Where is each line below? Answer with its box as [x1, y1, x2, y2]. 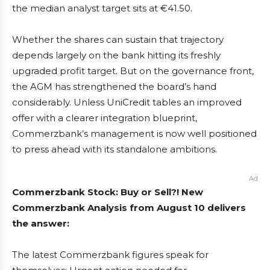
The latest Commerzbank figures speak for [12, 249, 209, 261]
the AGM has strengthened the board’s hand [12, 81, 216, 93]
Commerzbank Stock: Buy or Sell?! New [12, 186, 203, 198]
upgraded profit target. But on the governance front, [12, 65, 254, 77]
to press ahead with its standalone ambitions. [12, 143, 217, 155]
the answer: [12, 218, 69, 230]
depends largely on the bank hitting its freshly [12, 49, 221, 61]
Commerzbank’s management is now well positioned [12, 128, 257, 140]
